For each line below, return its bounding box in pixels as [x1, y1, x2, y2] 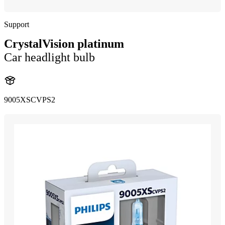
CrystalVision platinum [4, 37, 124, 50]
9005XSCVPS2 [4, 95, 55, 104]
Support [4, 20, 29, 29]
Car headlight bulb [4, 51, 95, 64]
